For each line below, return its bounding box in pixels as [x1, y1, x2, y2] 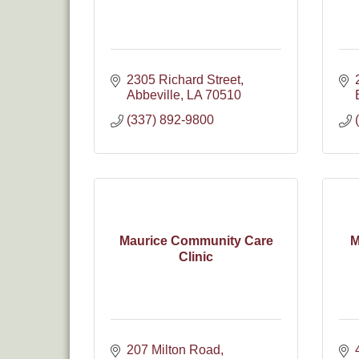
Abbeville [127, 88, 180, 102]
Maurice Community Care [119, 233, 273, 248]
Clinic [179, 249, 213, 264]
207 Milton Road [127, 343, 220, 357]
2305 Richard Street [127, 73, 240, 87]
